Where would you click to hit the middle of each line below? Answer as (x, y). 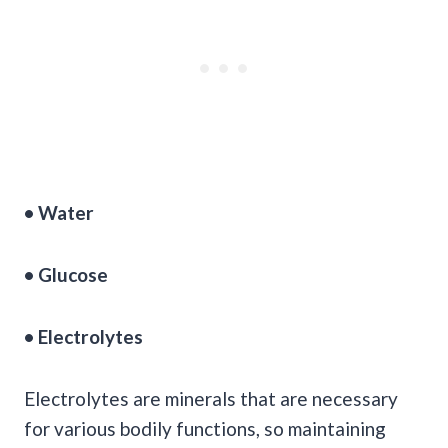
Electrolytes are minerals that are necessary (211, 398)
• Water (59, 212)
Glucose (73, 274)
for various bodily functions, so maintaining (205, 428)
